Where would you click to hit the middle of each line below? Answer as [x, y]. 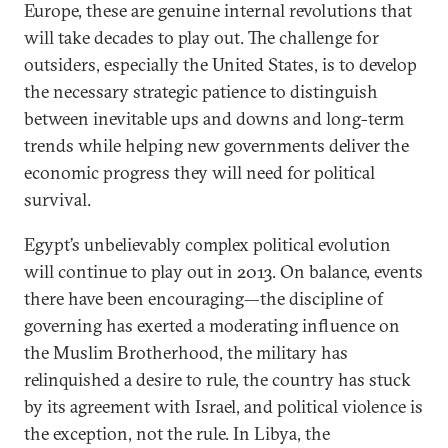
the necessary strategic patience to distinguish [201, 91]
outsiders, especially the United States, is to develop [220, 64]
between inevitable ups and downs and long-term [214, 118]
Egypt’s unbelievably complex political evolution [207, 244]
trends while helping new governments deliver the [216, 145]
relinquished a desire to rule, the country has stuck [217, 379]
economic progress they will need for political [199, 172]
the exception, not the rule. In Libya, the [177, 433]
